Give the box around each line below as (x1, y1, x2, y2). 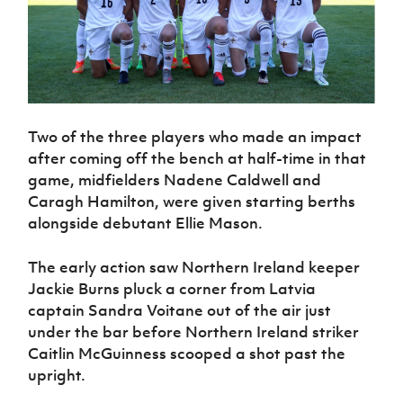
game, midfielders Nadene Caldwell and (28, 169, 322, 190)
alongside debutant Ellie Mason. (28, 212, 264, 233)
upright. (28, 364, 86, 385)
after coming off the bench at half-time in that (28, 148, 367, 168)
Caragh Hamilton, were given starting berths (28, 191, 356, 211)
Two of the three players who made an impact (28, 126, 363, 147)
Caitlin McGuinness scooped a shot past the (28, 343, 346, 363)
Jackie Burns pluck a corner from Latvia (28, 278, 317, 299)
